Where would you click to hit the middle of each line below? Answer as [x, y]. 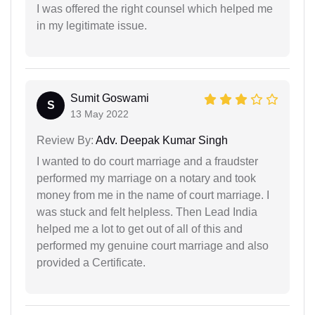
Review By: [65, 140]
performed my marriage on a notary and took [146, 178]
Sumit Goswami [110, 98]
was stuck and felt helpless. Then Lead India [147, 212]
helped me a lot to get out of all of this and [140, 229]
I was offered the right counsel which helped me [155, 8]
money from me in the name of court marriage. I [153, 195]
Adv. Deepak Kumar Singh [161, 140]
